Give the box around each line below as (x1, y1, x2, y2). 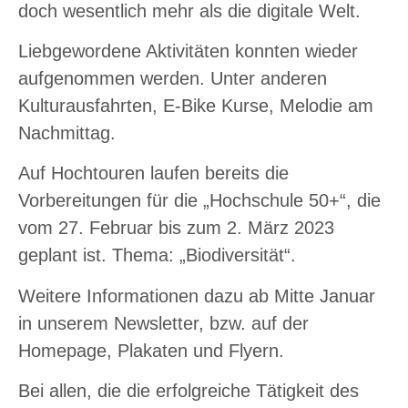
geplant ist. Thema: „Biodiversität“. (18, 245, 296, 266)
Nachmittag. (18, 123, 116, 144)
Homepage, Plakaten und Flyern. (18, 340, 284, 361)
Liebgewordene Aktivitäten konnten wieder (18, 41, 358, 62)
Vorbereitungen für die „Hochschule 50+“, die (18, 190, 381, 211)
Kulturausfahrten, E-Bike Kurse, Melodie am (18, 96, 373, 117)
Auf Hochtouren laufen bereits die (18, 163, 289, 184)
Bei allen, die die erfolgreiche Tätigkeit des (18, 381, 359, 402)
